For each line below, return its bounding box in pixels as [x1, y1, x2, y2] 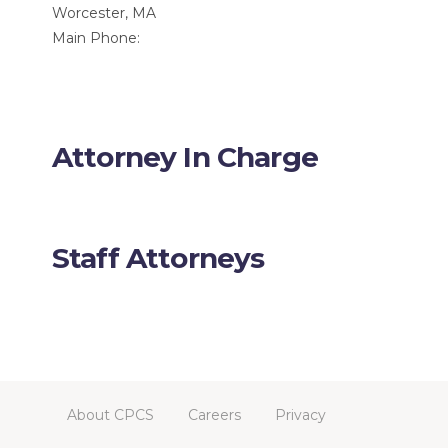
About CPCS [67, 406, 154, 424]
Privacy [275, 406, 326, 424]
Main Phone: [52, 29, 140, 47]
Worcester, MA [52, 4, 156, 22]
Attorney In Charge [52, 140, 318, 174]
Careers [188, 406, 241, 424]
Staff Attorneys [52, 241, 265, 275]
